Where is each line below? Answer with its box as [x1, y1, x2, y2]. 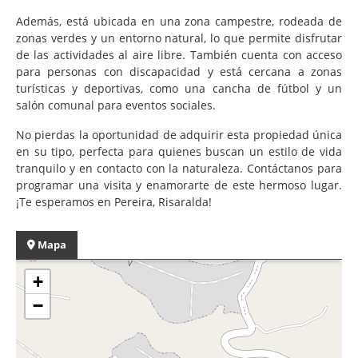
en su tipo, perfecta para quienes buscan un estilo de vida [16, 143, 342, 159]
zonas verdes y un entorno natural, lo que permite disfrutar [16, 30, 342, 46]
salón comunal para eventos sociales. [16, 97, 216, 113]
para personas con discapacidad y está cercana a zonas [16, 63, 342, 79]
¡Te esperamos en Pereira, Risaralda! [16, 193, 212, 209]
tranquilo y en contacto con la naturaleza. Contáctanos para [16, 160, 342, 176]
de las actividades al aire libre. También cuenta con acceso [16, 46, 342, 62]
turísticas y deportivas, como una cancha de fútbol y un [16, 80, 342, 96]
